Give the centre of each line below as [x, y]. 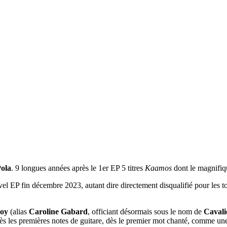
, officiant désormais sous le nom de [146, 211]
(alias [18, 211]
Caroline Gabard [58, 211]
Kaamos [158, 168]
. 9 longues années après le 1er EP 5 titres [78, 168]
